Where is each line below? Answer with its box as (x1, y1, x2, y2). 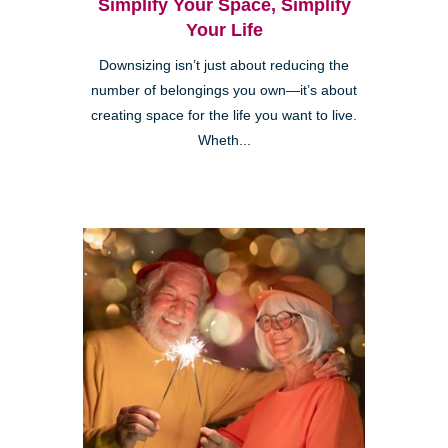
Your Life (185, 19, 263, 40)
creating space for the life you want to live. (91, 107, 357, 123)
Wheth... (197, 132, 251, 148)
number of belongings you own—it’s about (91, 82, 357, 98)
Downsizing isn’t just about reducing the (99, 57, 349, 73)
